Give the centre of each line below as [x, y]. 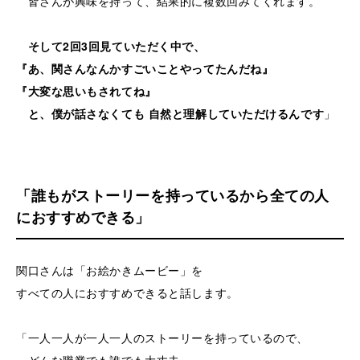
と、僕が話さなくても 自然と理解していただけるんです [170, 113]
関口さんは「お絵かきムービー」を [110, 270]
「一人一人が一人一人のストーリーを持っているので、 [162, 337]
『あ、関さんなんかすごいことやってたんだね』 [145, 68]
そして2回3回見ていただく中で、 [117, 45]
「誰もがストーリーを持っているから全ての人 [173, 195]
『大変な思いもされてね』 [86, 90]
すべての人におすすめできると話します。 [127, 292]
